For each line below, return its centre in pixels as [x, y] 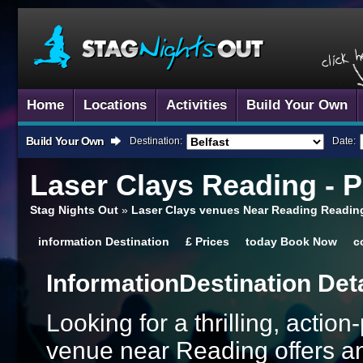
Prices [212, 241]
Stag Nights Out [74, 210]
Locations [115, 105]
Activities [196, 105]
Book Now [309, 241]
